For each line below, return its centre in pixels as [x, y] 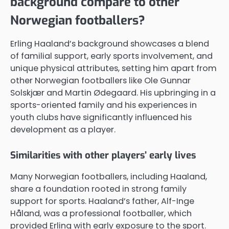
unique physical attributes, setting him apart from [113, 68]
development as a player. [63, 130]
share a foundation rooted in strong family [98, 189]
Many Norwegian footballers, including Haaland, [109, 177]
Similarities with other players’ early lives [103, 155]
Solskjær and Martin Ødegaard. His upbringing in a [113, 93]
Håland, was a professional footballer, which [101, 214]
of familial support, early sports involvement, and [111, 56]
